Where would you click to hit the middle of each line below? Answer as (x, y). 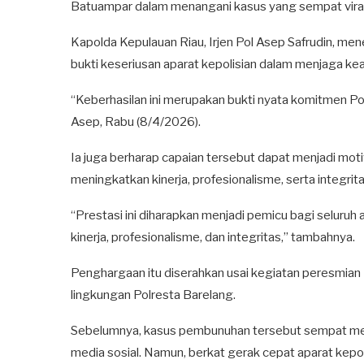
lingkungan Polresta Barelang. (153, 295)
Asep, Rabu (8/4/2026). (136, 121)
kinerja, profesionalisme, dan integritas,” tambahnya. (213, 237)
